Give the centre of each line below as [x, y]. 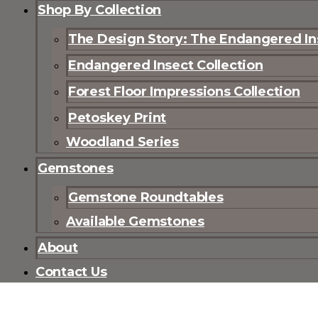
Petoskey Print [117, 118]
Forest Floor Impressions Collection [184, 92]
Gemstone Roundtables [146, 198]
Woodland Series [122, 142]
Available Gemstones [135, 222]
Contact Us [71, 272]
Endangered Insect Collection [166, 66]
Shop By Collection [100, 10]
